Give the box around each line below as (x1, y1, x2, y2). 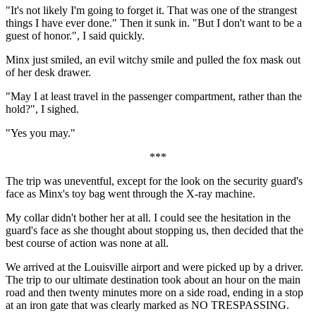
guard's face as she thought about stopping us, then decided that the (6, 224, 303, 236)
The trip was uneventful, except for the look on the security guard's (6, 174, 303, 187)
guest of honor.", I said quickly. (6, 29, 145, 42)
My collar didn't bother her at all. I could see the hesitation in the (6, 211, 291, 224)
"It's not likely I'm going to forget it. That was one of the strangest (6, 4, 297, 16)
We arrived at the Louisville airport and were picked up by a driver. (6, 260, 303, 273)
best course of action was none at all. (6, 236, 169, 249)
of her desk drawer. (6, 66, 91, 78)
